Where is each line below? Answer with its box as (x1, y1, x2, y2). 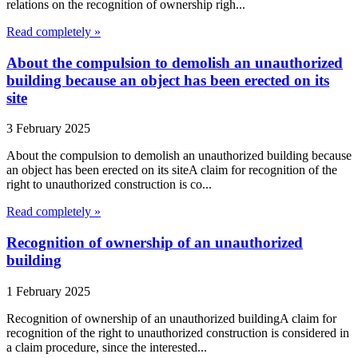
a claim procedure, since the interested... (6, 340, 207, 354)
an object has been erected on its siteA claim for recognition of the (6, 163, 337, 177)
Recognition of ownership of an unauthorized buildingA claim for (6, 311, 336, 325)
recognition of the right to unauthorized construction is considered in (6, 325, 349, 340)
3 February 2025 (6, 121, 90, 136)
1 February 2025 (6, 284, 90, 298)
